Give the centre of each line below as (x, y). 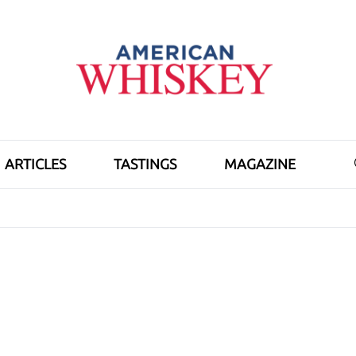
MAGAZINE (260, 164)
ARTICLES (35, 164)
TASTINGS (145, 164)
